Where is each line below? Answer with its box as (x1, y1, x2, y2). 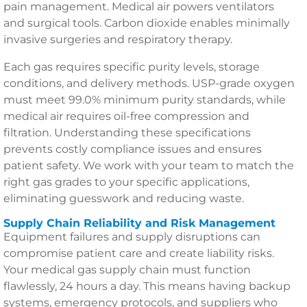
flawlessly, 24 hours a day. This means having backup (3, 280, 291, 293)
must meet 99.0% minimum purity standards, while (3, 93, 286, 106)
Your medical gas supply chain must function (3, 263, 251, 276)
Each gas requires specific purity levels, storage (3, 60, 260, 73)
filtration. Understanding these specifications (3, 126, 251, 139)
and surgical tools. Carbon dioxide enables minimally (3, 16, 290, 29)
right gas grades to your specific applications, (3, 175, 249, 188)
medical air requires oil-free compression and (3, 110, 249, 123)
